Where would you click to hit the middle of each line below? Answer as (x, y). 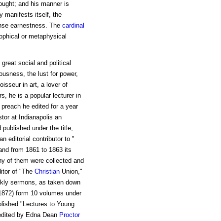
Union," (71, 172)
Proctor (69, 215)
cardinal (73, 26)
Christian (47, 172)
